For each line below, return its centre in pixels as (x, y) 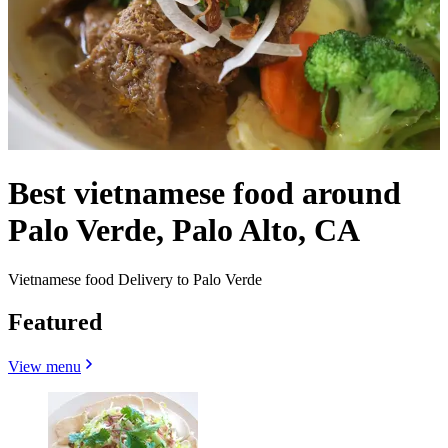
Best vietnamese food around (204, 193)
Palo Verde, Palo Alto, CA (184, 230)
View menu (44, 366)
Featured (55, 321)
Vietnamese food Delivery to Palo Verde (135, 279)
